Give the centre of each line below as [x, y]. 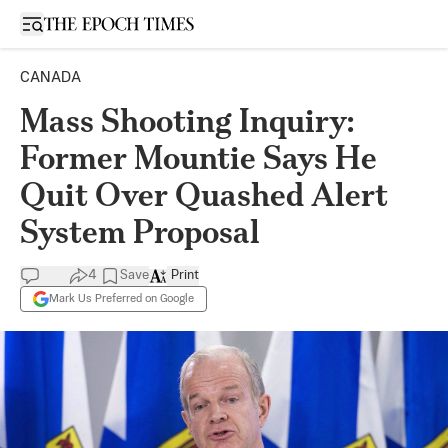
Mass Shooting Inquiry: [187, 120]
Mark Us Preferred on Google [121, 298]
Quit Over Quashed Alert [204, 194]
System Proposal [140, 231]
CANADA [50, 77]
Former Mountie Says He [198, 157]
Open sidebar [74, 22]
